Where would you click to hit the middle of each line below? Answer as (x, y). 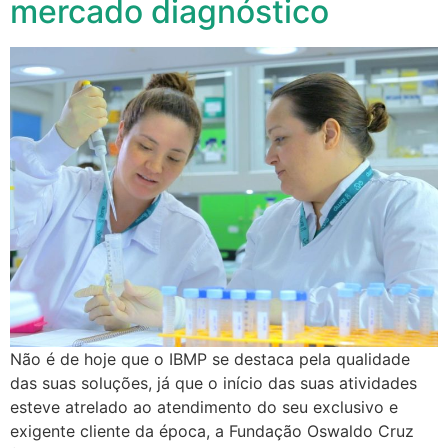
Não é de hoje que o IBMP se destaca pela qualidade (210, 359)
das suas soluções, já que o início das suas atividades (213, 383)
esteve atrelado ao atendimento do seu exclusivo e (204, 407)
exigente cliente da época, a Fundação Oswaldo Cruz (212, 431)
